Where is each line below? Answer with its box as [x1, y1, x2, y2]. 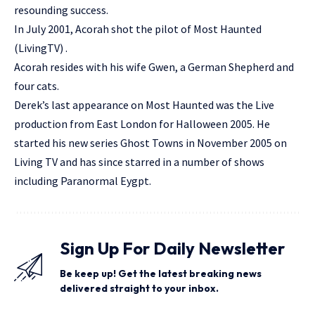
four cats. [14, 79, 59, 93]
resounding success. [14, 3, 108, 17]
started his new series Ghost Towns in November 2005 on [14, 136, 287, 150]
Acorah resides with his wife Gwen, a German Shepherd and [14, 60, 294, 74]
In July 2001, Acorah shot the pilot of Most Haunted [14, 22, 262, 36]
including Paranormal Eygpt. [14, 174, 151, 188]
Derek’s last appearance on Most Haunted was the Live [14, 98, 274, 112]
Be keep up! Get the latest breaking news [60, 267, 262, 280]
